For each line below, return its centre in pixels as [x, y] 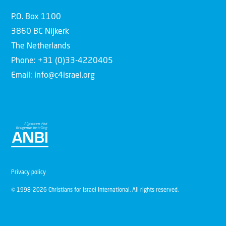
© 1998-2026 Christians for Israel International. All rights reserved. [95, 190]
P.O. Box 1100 [36, 17]
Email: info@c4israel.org [53, 76]
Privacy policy [29, 173]
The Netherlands [41, 47]
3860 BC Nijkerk [40, 32]
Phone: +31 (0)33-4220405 [62, 61]
